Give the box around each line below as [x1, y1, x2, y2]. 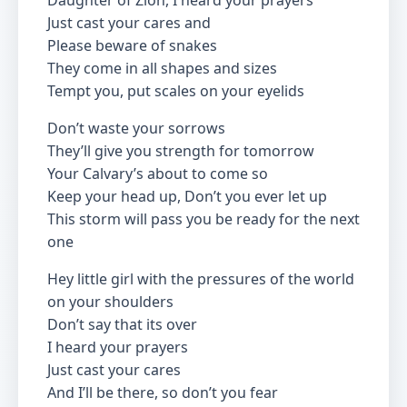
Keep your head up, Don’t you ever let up [47, 186, 327, 206]
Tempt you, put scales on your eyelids [47, 81, 304, 101]
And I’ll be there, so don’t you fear [47, 382, 278, 402]
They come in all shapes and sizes [47, 58, 277, 78]
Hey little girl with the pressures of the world [47, 269, 354, 289]
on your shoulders [47, 292, 174, 312]
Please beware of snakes [47, 35, 217, 55]
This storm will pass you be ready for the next [47, 209, 360, 229]
